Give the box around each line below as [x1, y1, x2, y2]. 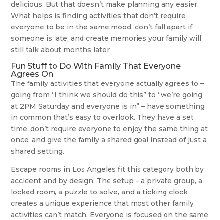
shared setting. [11, 147, 65, 156]
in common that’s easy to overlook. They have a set [11, 113, 194, 122]
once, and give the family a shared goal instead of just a [11, 136, 207, 145]
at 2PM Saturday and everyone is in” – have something [11, 102, 205, 111]
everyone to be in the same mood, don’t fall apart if [11, 23, 192, 32]
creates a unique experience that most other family [11, 199, 194, 208]
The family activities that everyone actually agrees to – [11, 79, 204, 88]
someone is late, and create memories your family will [11, 34, 202, 43]
